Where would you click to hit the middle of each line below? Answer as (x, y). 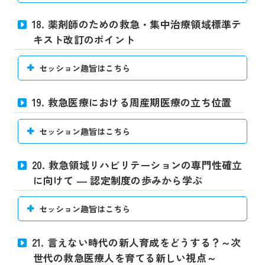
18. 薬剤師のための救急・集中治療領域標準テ (137, 24)
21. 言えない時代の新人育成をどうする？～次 (136, 243)
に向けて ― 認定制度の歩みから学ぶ (117, 180)
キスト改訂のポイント (84, 40)
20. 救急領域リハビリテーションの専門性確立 (137, 164)
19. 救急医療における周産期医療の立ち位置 (132, 102)
